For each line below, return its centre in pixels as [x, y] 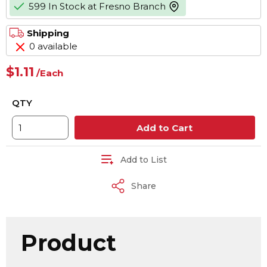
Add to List [144, 159]
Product [69, 243]
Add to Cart [165, 128]
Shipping [48, 33]
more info [190, 11]
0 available [53, 46]
